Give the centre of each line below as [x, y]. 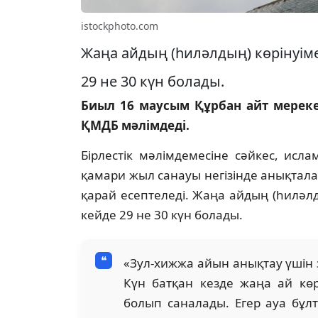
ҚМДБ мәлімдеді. [135, 126]
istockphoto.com [120, 26]
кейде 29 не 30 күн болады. [162, 215]
